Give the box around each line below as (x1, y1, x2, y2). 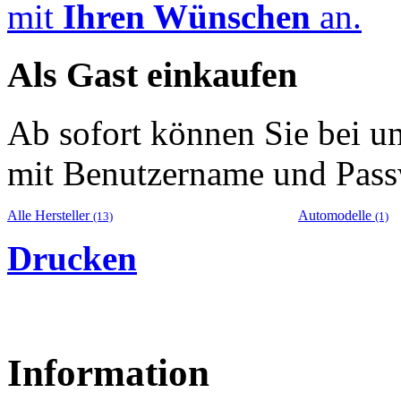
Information (7, 351, 209, 394)
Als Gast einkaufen (7, 55, 297, 96)
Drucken (7, 238, 137, 277)
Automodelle (298, 207, 375, 223)
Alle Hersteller (7, 207, 93, 223)
